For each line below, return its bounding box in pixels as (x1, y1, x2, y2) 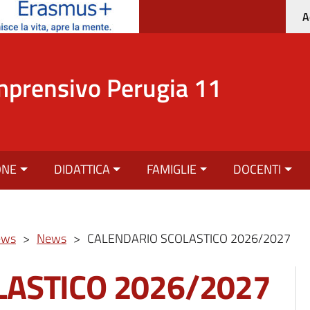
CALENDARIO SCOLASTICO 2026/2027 (87, 229, 291, 248)
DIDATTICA (53, 160, 110, 179)
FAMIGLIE (147, 160, 197, 179)
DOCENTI (233, 160, 282, 179)
